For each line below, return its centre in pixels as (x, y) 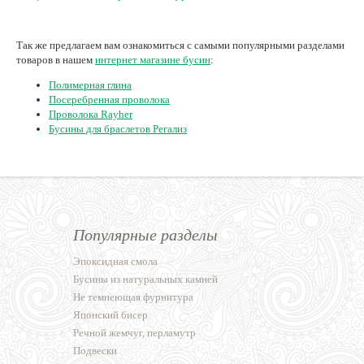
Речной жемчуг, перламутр (134, 333)
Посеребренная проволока (109, 100)
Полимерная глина (90, 85)
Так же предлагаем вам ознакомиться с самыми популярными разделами (180, 45)
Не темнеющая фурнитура (133, 297)
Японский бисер (110, 315)
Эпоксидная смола (115, 262)
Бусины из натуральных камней (145, 279)
